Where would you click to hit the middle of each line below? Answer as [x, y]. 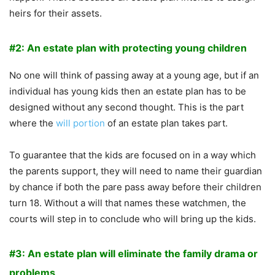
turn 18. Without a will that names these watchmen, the [128, 203]
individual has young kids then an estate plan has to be [128, 91]
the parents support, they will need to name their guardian [136, 171]
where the [33, 123]
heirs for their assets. [56, 14]
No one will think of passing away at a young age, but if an [134, 76]
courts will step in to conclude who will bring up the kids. [133, 219]
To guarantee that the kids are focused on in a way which [133, 155]
